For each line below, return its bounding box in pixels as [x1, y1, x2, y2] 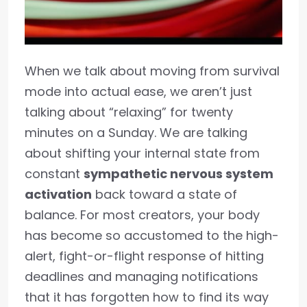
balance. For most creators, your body [25, 206, 260, 223]
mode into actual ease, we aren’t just [25, 83, 252, 100]
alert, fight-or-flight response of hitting [25, 247, 264, 265]
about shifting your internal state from [25, 145, 260, 162]
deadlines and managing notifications [25, 268, 258, 285]
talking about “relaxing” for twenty [25, 103, 233, 121]
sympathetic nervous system [84, 165, 273, 182]
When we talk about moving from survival [25, 62, 280, 79]
